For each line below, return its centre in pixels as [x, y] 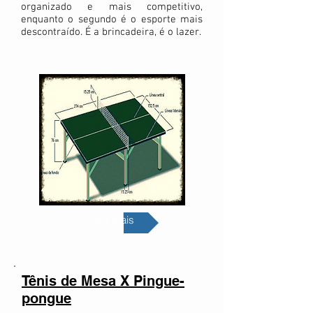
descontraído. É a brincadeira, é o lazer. [111, 32]
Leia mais [112, 220]
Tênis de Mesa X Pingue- [103, 281]
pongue [46, 298]
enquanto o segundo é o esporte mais [112, 20]
